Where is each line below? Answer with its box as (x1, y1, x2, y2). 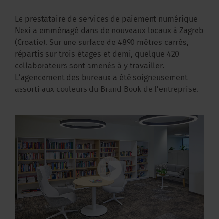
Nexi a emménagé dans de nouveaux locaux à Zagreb (15, 27, 204, 35)
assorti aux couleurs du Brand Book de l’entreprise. (15, 86, 198, 94)
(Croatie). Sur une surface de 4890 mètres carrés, (15, 39, 189, 47)
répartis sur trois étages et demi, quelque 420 (15, 51, 179, 59)
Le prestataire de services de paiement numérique (15, 16, 197, 23)
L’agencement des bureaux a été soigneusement (15, 74, 188, 82)
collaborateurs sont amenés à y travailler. (15, 63, 165, 70)
